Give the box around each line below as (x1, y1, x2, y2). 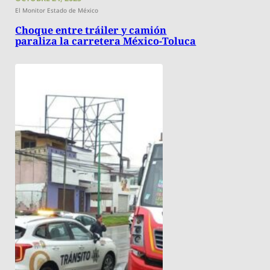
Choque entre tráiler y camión (15, 24, 167, 37)
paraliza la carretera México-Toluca (15, 34, 196, 48)
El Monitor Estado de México (15, 6, 99, 15)
